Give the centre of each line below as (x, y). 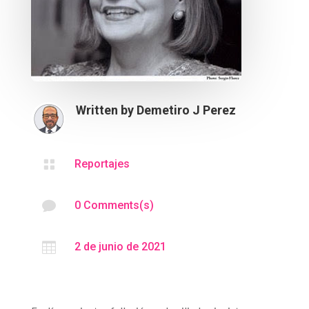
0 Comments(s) (114, 205)
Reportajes (102, 163)
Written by (106, 110)
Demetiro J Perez (186, 110)
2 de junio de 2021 (120, 246)
